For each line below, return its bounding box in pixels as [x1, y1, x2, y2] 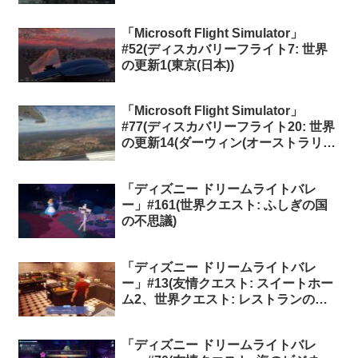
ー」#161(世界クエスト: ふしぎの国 [121, 197, 328, 212]
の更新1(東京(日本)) [121, 58, 234, 72]
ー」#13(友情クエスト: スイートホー [121, 276, 333, 290]
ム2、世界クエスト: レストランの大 [121, 292, 328, 306]
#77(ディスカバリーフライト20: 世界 [121, 120, 335, 134]
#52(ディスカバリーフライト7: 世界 [121, 42, 328, 56]
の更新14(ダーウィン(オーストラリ [121, 136, 323, 150]
